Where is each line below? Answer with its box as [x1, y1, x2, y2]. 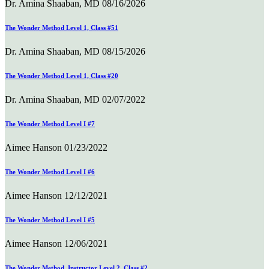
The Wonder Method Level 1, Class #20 [5, 71, 118, 79]
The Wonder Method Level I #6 [5, 168, 95, 175]
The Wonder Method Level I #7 [5, 119, 95, 127]
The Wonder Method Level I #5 [5, 216, 95, 223]
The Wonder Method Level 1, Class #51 [5, 23, 118, 31]
